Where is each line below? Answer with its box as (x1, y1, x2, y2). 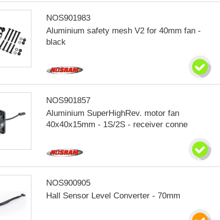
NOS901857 (46, 96, 91, 105)
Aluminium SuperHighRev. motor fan (46, 109, 180, 118)
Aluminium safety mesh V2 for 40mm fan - (46, 26, 201, 35)
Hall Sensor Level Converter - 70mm (46, 191, 181, 200)
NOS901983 (46, 13, 91, 23)
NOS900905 (46, 178, 91, 188)
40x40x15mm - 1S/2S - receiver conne (46, 120, 188, 129)
